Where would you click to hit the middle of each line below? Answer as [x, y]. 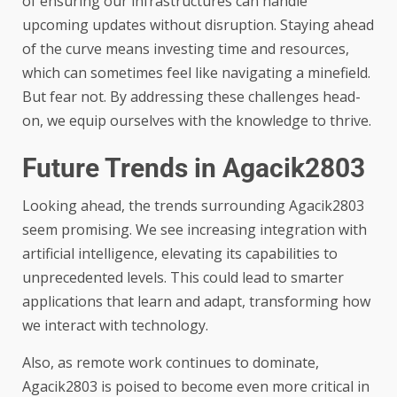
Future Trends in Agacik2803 [194, 167]
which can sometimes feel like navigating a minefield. [196, 72]
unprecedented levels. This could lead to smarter [183, 277]
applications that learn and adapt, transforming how [196, 301]
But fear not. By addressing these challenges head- [191, 96]
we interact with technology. [115, 325]
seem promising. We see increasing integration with [195, 229]
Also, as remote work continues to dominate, [171, 362]
